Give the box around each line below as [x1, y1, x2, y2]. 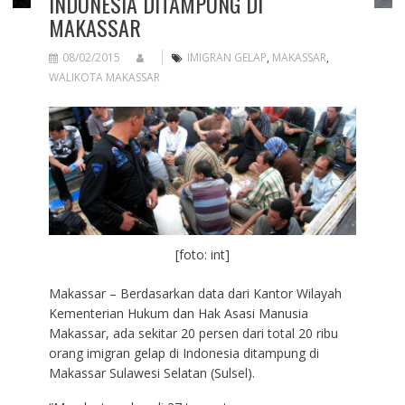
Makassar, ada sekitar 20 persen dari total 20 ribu [48, 325, 338, 343]
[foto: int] [174, 246, 230, 264]
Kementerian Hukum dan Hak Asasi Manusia [48, 305, 308, 323]
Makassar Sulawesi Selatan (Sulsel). [48, 364, 255, 382]
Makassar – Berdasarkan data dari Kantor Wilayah [48, 285, 342, 303]
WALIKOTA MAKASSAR [48, 69, 160, 85]
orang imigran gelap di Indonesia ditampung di [48, 344, 319, 363]
